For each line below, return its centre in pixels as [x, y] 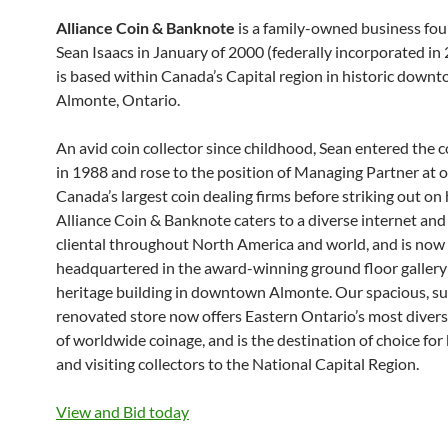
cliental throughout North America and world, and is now [250, 243]
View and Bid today [122, 411]
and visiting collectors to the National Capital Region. [237, 363]
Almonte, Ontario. [118, 99]
